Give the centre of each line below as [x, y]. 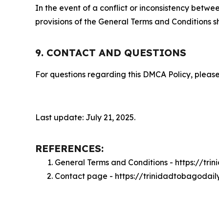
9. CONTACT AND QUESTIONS [111, 52]
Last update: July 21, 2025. [85, 117]
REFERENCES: [69, 148]
